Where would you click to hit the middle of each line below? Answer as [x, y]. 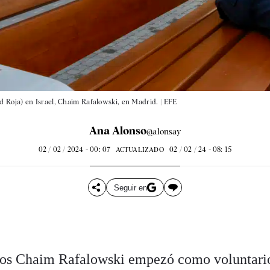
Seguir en [130, 187]
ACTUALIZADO [140, 150]
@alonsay [164, 132]
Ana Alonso [118, 131]
